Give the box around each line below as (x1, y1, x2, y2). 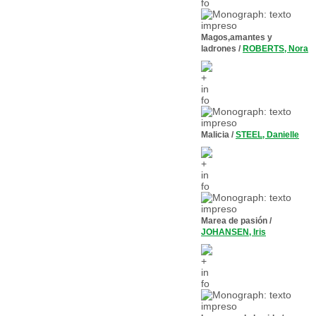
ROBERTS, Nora (243, 44, 308, 54)
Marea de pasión (201, 216, 267, 226)
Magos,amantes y (201, 32, 272, 42)
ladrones (201, 44, 236, 54)
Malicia (201, 130, 229, 140)
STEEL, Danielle (236, 130, 299, 140)
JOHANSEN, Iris (201, 227, 266, 237)
